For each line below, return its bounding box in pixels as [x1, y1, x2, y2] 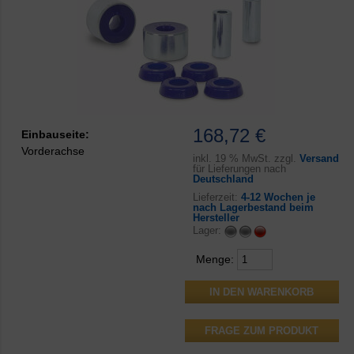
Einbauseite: [21, 128, 89, 141]
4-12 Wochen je [240, 190, 315, 203]
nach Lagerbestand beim [192, 201, 314, 213]
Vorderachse [21, 145, 85, 158]
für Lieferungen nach [192, 162, 286, 175]
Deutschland [192, 172, 254, 185]
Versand [299, 152, 339, 164]
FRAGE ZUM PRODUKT [205, 325, 319, 337]
